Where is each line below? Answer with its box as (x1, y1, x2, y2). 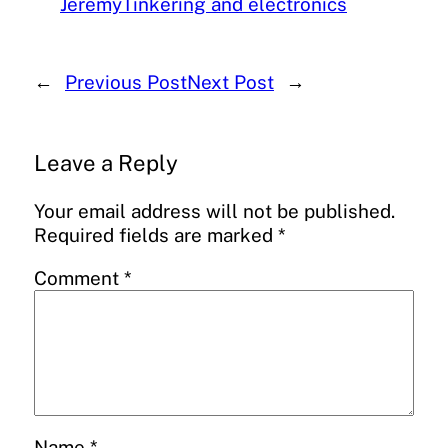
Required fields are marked (34, 223, 278, 246)
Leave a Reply (34, 149, 178, 176)
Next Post (187, 70, 274, 93)
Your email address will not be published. (34, 199, 395, 222)
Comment (34, 266, 124, 289)
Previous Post (65, 70, 187, 93)
